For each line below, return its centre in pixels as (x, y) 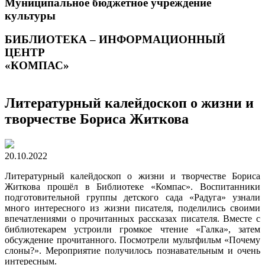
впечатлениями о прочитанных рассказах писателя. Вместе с (132, 218)
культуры (30, 15)
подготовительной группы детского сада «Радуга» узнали (132, 197)
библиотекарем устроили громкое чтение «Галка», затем (132, 229)
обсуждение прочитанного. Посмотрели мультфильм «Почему (132, 240)
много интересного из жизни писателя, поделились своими (132, 208)
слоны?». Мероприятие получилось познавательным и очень (132, 250)
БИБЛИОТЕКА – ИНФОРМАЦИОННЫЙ (115, 40)
